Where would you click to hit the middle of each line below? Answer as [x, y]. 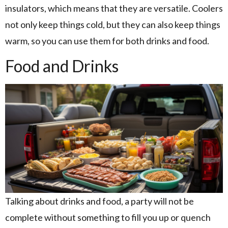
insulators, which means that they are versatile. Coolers [114, 8]
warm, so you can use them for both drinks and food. [107, 41]
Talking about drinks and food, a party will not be [99, 201]
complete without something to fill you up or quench [108, 217]
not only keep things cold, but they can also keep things [113, 25]
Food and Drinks [62, 66]
